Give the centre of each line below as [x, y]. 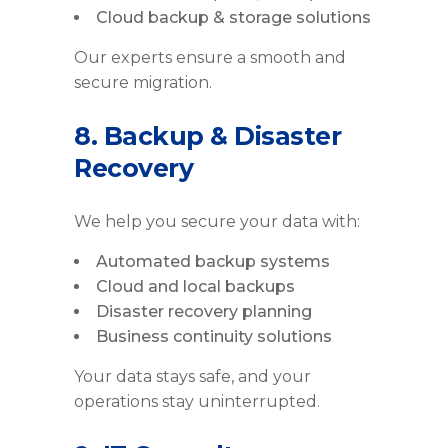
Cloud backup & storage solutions [233, 18]
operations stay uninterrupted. [197, 402]
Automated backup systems [213, 262]
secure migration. [143, 83]
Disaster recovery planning [204, 312]
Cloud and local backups [195, 287]
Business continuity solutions [214, 337]
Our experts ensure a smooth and [210, 58]
